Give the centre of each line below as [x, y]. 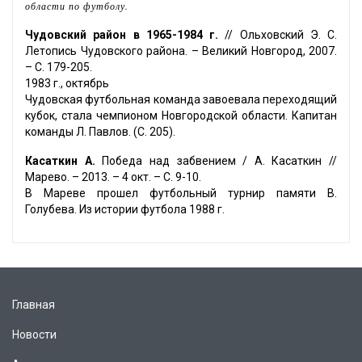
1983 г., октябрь [67, 84]
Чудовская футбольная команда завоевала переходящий [181, 100]
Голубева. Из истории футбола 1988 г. [125, 210]
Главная [34, 305]
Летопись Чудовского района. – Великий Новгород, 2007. [181, 51]
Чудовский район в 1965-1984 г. [122, 35]
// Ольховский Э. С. [278, 35]
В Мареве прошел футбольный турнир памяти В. [181, 194]
